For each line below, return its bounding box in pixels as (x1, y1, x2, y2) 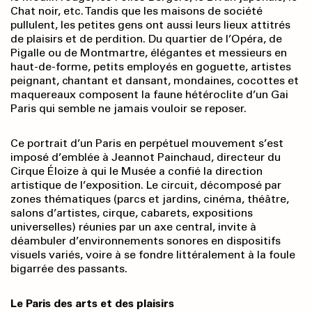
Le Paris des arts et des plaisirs (10, 297, 174, 311)
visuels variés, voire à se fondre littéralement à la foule (10, 248, 295, 262)
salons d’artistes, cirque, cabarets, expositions (10, 206, 253, 220)
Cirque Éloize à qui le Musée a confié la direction (10, 164, 263, 178)
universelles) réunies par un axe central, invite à (10, 220, 256, 234)
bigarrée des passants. (10, 262, 127, 276)
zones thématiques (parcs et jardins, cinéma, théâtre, (10, 192, 289, 206)
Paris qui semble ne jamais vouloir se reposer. (10, 102, 247, 116)
